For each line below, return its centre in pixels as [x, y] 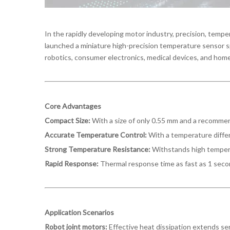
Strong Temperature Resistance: [98, 149]
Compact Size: [68, 120]
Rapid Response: [72, 164]
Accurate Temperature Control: [97, 135]
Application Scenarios [81, 212]
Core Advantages [73, 106]
